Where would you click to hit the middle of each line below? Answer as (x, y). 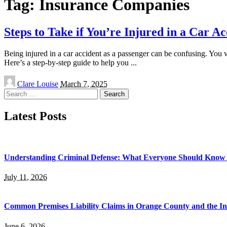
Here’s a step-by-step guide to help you (67, 62)
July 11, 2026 (26, 177)
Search (14, 92)
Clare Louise (38, 84)
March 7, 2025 (84, 84)
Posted (14, 79)
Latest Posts (35, 116)
